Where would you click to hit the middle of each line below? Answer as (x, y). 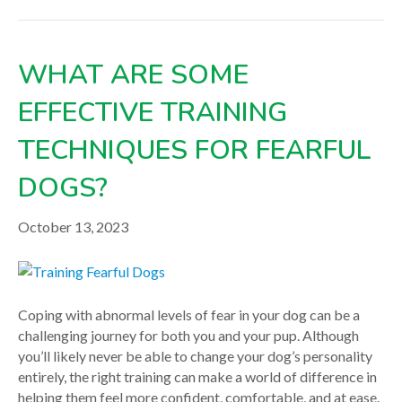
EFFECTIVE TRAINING (153, 112)
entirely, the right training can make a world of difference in (197, 377)
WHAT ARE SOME (133, 74)
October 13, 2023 (73, 226)
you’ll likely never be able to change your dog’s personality (195, 356)
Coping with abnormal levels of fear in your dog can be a (189, 315)
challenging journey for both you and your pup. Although (188, 336)
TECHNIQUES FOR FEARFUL (195, 150)
